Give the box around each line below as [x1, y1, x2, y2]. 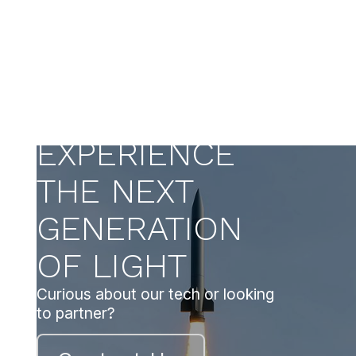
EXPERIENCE [37, 133, 236, 173]
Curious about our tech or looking [37, 284, 275, 304]
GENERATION [37, 208, 243, 248]
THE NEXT [37, 171, 194, 211]
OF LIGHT [37, 246, 188, 285]
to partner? [37, 304, 116, 323]
